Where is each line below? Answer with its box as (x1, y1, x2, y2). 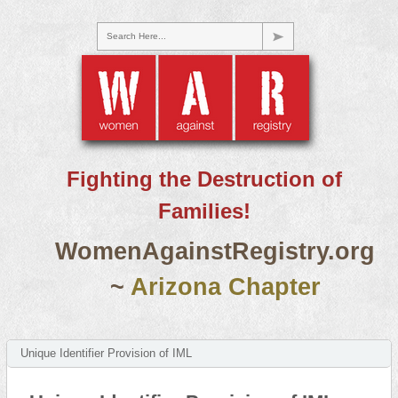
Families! (157, 199, 251, 223)
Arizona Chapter (130, 274, 321, 300)
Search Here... (106, 31, 166, 41)
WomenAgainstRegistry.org (55, 238, 376, 265)
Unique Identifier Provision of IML (20, 346, 192, 360)
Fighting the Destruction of (66, 167, 342, 191)
